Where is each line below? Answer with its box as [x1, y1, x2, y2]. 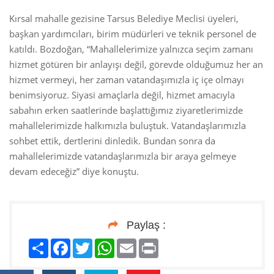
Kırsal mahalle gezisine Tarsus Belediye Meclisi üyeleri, [9, 12, 239, 25]
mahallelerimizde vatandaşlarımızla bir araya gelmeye [9, 150, 236, 163]
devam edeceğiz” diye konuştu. [9, 165, 139, 178]
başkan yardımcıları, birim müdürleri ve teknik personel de [9, 28, 256, 40]
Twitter [92, 237, 122, 250]
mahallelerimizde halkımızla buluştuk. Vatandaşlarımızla [9, 119, 246, 132]
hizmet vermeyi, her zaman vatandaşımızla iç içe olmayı [9, 73, 244, 86]
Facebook [70, 237, 111, 250]
